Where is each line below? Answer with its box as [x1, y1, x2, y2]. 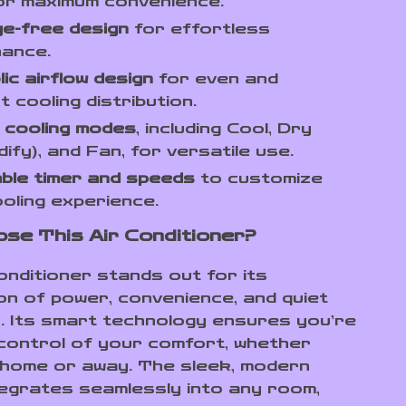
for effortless [129, 20, 271, 37]
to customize [195, 169, 324, 187]
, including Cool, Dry [136, 120, 313, 137]
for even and [153, 70, 279, 87]
